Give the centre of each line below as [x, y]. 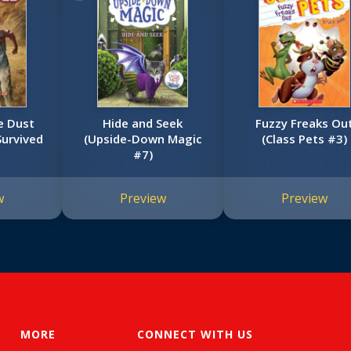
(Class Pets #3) [305, 139]
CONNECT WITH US [195, 335]
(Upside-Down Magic [143, 139]
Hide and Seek [143, 123]
